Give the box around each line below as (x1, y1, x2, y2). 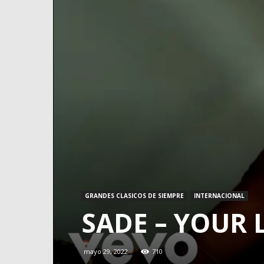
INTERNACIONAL (194, 191, 245, 200)
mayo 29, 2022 (84, 246, 128, 256)
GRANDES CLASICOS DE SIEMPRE (85, 191, 184, 200)
